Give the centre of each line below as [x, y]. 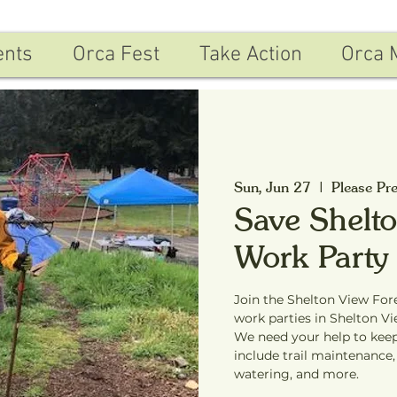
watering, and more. [296, 374]
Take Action [250, 55]
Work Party [311, 256]
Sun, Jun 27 [272, 187]
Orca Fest [116, 55]
